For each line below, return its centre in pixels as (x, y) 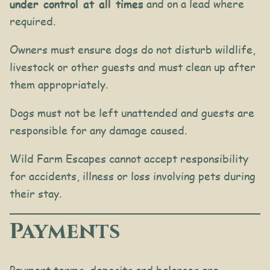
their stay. (36, 194)
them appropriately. (59, 85)
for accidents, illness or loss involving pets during (133, 176)
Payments (65, 232)
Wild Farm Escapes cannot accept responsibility (129, 159)
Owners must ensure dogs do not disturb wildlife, (133, 50)
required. (33, 21)
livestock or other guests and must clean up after (133, 67)
